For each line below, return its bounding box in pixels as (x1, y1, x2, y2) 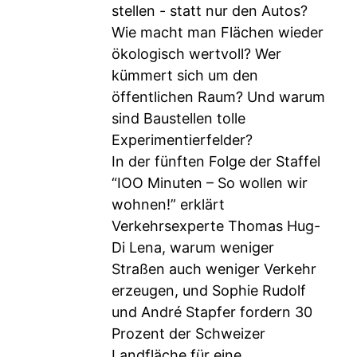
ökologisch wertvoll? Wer (112, 45, 281, 62)
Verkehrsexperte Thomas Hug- (112, 218, 320, 234)
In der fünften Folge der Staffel (112, 153, 320, 170)
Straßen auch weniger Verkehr (112, 261, 316, 277)
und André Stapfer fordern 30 (112, 304, 312, 320)
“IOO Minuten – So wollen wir (112, 175, 308, 191)
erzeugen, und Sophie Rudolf (112, 282, 306, 299)
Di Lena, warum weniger (112, 239, 274, 256)
